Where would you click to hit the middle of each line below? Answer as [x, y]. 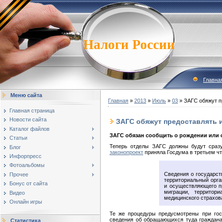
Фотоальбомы [27, 165]
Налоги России [129, 45]
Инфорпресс [26, 156]
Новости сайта [28, 120]
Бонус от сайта [28, 184]
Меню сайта [26, 95]
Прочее [19, 174]
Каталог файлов [29, 129]
